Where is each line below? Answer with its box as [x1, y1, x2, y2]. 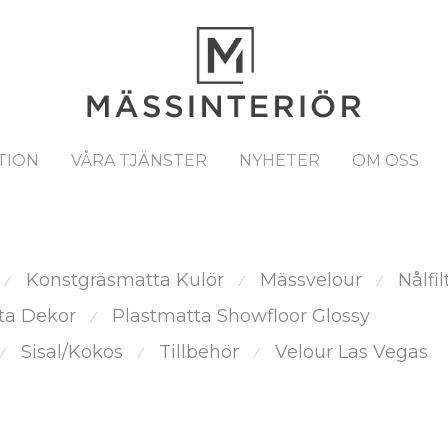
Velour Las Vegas [275, 341, 428, 364]
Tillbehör [159, 341, 239, 364]
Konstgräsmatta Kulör [26, 269, 224, 292]
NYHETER [239, 151, 320, 171]
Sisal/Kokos [21, 341, 123, 364]
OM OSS [352, 151, 419, 171]
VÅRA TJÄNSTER [71, 151, 207, 171]
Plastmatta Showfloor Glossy [112, 305, 370, 328]
